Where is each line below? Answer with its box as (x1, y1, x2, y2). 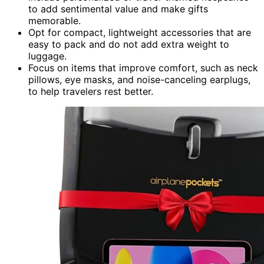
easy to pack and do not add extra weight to (28, 38, 229, 50)
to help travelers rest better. (28, 85, 153, 97)
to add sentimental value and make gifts (28, 2, 208, 15)
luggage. (28, 49, 67, 62)
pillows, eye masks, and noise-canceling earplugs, (28, 73, 250, 85)
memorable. (28, 14, 81, 27)
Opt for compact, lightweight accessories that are (28, 26, 251, 38)
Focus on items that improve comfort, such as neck (28, 61, 258, 74)
